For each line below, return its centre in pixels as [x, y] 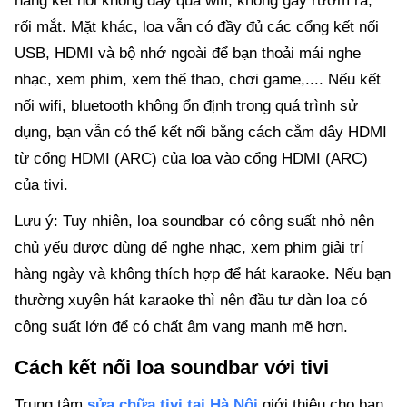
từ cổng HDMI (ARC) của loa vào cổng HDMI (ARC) [191, 159]
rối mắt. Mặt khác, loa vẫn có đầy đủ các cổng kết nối [197, 27]
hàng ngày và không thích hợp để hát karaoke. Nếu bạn [203, 274]
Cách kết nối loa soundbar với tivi [172, 368]
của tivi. [44, 185]
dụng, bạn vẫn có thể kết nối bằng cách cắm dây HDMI [201, 133]
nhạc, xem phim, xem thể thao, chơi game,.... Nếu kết [198, 80]
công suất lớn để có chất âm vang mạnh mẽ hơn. [181, 327]
